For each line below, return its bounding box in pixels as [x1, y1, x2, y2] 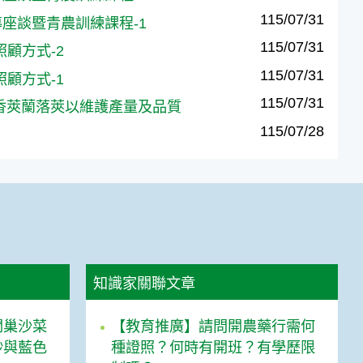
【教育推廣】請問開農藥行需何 [111, 318, 316, 335]
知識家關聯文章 [93, 275, 196, 292]
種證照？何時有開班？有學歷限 [111, 340, 316, 357]
